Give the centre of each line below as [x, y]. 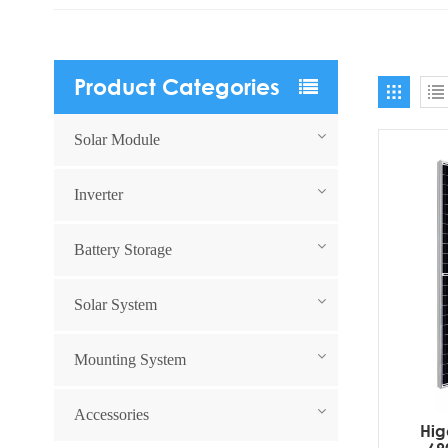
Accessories [111, 414]
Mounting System [129, 359]
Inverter [98, 194]
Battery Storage [122, 249]
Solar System [115, 304]
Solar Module [116, 139]
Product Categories [176, 86]
